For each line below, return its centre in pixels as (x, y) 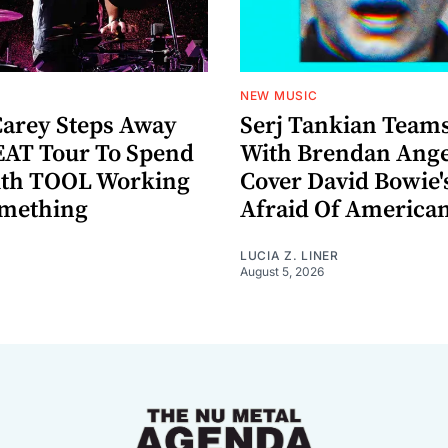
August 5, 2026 (282, 272)
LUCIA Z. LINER (289, 256)
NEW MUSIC (279, 96)
